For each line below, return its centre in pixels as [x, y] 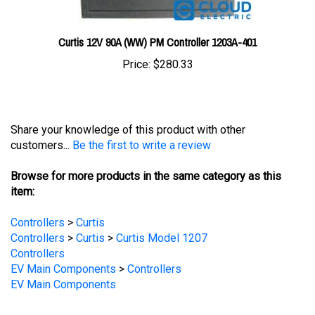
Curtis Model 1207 [162, 217]
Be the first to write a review [142, 124]
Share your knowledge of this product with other [128, 108]
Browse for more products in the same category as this [146, 155]
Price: [136, 44]
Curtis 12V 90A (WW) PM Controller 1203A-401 [157, 21]
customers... [41, 124]
